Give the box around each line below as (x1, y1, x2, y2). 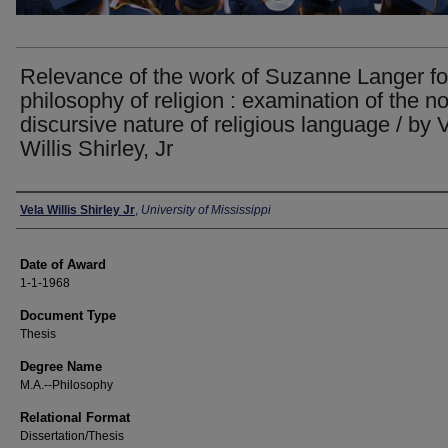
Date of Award (20, 257, 106, 272)
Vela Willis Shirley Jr (20, 203, 135, 217)
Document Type (20, 308, 116, 323)
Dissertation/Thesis (20, 429, 124, 443)
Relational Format (20, 410, 130, 425)
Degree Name (20, 359, 102, 374)
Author (16, 199, 73, 221)
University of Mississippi (141, 203, 271, 217)
